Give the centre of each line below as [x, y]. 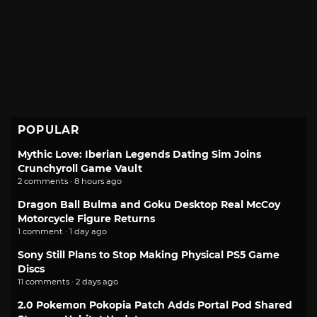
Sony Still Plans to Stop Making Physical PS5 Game [149, 255]
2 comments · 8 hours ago [70, 181]
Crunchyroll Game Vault [80, 169]
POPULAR [49, 130]
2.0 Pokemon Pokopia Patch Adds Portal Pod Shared [155, 305]
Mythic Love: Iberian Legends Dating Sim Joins [139, 155]
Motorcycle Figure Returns [86, 219]
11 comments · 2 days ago [68, 282]
